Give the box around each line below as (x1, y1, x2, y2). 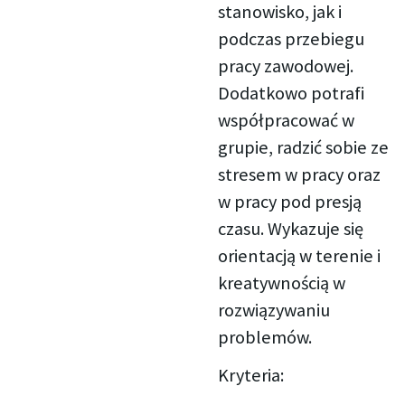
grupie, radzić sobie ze (217, 136, 389, 160)
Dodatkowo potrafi (217, 81, 364, 106)
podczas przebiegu (217, 27, 364, 52)
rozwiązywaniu (217, 298, 330, 323)
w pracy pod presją (217, 190, 362, 214)
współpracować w (217, 108, 354, 133)
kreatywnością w (217, 271, 345, 296)
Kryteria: (217, 363, 284, 388)
